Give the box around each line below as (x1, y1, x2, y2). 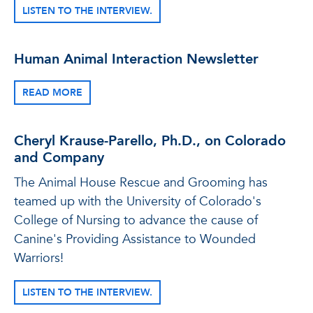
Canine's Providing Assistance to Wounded (14, 231, 256, 248)
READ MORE (22, 86, 82, 99)
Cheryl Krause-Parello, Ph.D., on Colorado (14, 131, 286, 150)
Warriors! (14, 249, 64, 267)
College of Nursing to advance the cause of (14, 212, 258, 229)
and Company (14, 148, 104, 167)
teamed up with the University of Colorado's (14, 193, 261, 210)
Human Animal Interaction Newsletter (14, 50, 259, 68)
